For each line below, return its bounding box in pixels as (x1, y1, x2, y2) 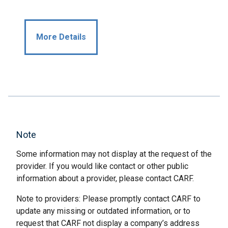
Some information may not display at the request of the (16, 149, 212, 159)
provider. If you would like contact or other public (16, 161, 188, 171)
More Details (36, 32, 86, 42)
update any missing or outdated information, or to (16, 206, 190, 216)
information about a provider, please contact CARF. (16, 174, 194, 183)
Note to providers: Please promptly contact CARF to (16, 194, 201, 204)
